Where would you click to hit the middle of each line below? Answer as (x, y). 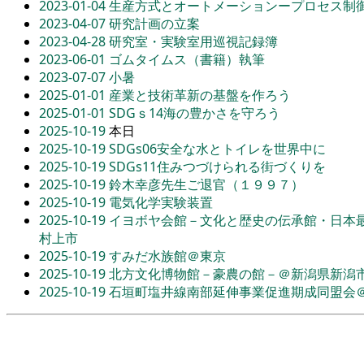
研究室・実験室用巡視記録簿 (193, 41)
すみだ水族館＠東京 (167, 256)
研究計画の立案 (154, 23)
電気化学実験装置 (161, 202)
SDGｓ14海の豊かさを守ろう (195, 113)
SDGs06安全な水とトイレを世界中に (217, 148)
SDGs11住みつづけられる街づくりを (217, 166)
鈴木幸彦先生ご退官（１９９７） (206, 184)
